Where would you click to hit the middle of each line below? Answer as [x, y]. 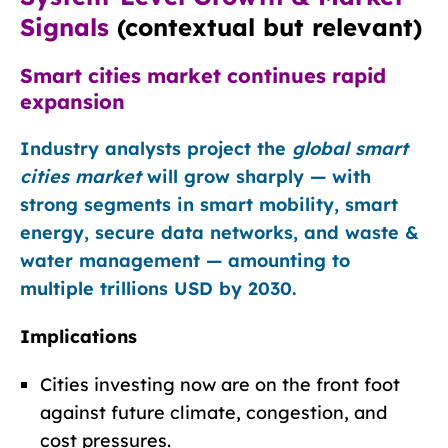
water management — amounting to [185, 260]
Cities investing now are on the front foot [220, 384]
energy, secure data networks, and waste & [219, 232]
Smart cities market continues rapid [203, 75]
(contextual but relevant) [265, 26]
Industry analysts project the [156, 148]
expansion [72, 101]
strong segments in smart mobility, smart [209, 204]
